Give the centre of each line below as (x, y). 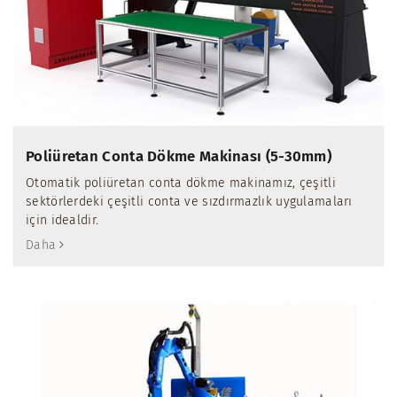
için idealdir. (62, 220)
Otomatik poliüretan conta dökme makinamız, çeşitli (181, 183)
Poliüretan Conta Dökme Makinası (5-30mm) (179, 156)
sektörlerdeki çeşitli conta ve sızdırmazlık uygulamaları (189, 201)
